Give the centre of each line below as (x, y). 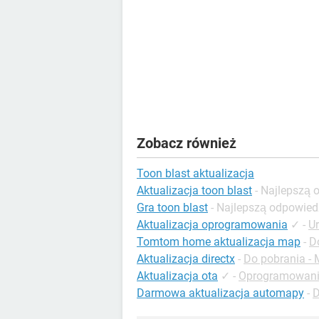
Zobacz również (187, 143)
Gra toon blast (172, 208)
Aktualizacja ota (177, 276)
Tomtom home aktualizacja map (219, 242)
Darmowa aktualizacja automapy (220, 293)
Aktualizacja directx (186, 259)
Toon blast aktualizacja (195, 173)
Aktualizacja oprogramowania (212, 225)
